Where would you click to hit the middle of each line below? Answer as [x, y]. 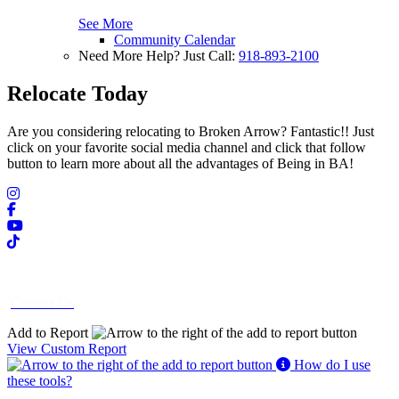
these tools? [40, 380]
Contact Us [42, 302]
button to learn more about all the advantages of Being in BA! [180, 163]
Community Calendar [175, 39]
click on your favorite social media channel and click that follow [187, 147]
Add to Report [49, 332]
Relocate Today [77, 93]
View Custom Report [67, 348]
